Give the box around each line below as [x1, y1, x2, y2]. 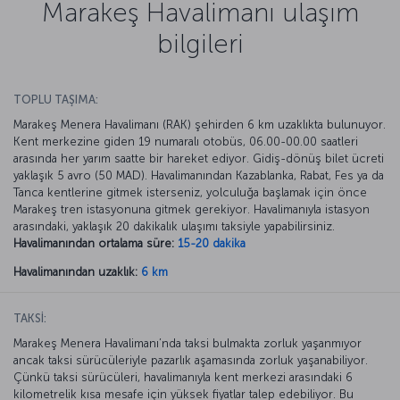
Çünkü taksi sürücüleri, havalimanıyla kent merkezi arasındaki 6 [13, 370, 353, 384]
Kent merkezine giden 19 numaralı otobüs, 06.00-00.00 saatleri [13, 134, 358, 148]
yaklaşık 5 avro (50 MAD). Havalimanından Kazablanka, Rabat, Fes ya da [13, 168, 384, 182]
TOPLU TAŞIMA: [13, 92, 98, 106]
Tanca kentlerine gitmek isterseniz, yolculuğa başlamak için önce [13, 185, 367, 199]
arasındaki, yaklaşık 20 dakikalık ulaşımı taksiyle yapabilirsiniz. [13, 219, 335, 233]
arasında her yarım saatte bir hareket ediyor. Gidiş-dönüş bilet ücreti [13, 151, 384, 165]
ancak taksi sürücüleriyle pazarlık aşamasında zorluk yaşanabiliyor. [13, 353, 368, 367]
